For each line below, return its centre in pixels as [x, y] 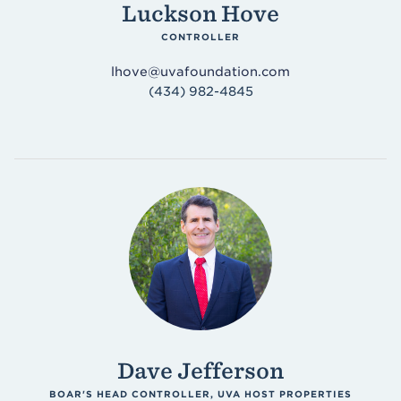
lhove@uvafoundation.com [200, 72]
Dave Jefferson [200, 371]
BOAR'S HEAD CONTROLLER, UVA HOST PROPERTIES [200, 394]
